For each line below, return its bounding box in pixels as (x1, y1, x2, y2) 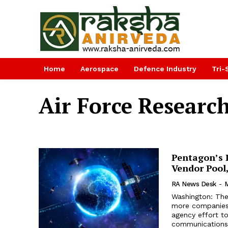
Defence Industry (134, 65, 196, 73)
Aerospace (80, 65, 119, 73)
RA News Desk (171, 180, 216, 188)
